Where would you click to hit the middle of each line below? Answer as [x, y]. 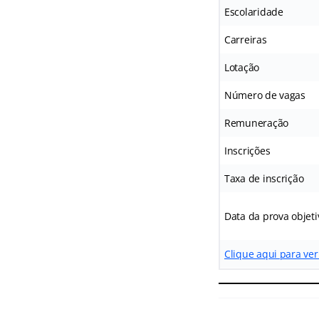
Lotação [242, 67]
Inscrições [247, 150]
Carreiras [245, 39]
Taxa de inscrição [264, 178]
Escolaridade [253, 11]
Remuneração [256, 122]
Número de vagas [265, 95]
